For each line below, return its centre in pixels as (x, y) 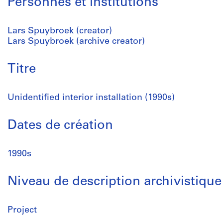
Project (22, 210)
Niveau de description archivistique (114, 182)
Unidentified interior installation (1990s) (91, 98)
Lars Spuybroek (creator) (60, 31)
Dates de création (60, 126)
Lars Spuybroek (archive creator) (76, 42)
